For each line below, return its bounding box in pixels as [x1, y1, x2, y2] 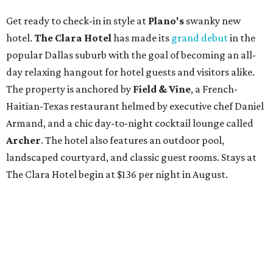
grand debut [171, 32, 228, 44]
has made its [112, 32, 171, 44]
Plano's [148, 15, 184, 27]
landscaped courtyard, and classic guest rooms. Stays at [6, 151, 257, 164]
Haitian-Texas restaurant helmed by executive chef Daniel [6, 100, 264, 113]
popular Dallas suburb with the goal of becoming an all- [6, 49, 256, 62]
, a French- [191, 83, 238, 96]
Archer [6, 134, 41, 147]
